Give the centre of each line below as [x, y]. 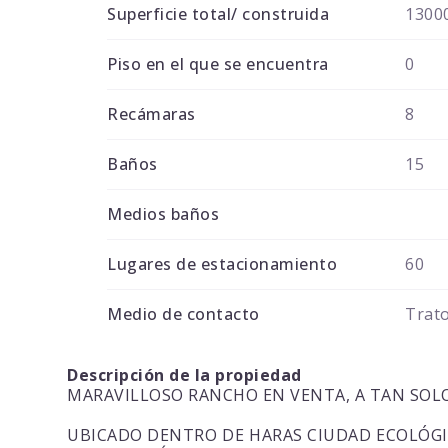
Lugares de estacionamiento [222, 264]
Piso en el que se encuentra [218, 64]
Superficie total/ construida [218, 14]
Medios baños [163, 214]
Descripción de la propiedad [184, 375]
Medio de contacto [183, 314]
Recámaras [151, 114]
